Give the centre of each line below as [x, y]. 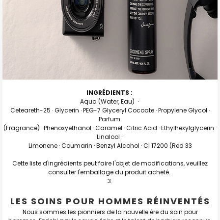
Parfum [110, 119]
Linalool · [110, 137]
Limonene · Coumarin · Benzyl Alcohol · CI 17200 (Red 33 [110, 145]
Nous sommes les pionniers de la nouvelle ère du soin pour [110, 212]
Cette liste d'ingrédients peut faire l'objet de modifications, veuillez [110, 163]
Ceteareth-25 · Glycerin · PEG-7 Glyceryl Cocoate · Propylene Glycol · [110, 110]
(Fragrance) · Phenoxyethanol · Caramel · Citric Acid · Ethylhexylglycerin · [110, 128]
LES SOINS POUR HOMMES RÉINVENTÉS [110, 201]
